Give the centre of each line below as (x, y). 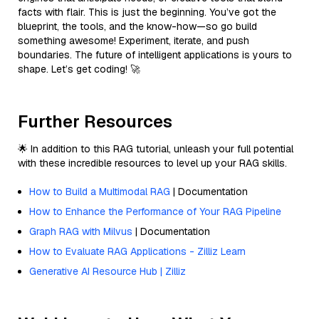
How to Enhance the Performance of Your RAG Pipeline (155, 211)
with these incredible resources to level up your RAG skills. (152, 163)
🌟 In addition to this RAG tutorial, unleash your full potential (156, 148)
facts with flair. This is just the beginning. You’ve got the (147, 12)
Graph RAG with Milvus (81, 231)
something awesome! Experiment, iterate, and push (134, 40)
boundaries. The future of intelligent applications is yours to (155, 54)
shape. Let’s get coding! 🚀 (79, 69)
